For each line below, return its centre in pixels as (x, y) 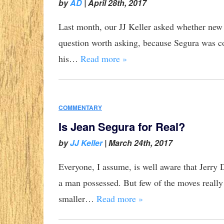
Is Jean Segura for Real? (122, 127)
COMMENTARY (80, 108)
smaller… (77, 199)
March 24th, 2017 (140, 143)
